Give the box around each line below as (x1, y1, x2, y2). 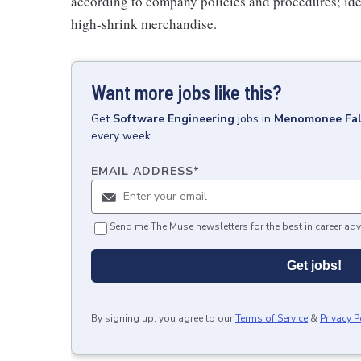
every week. (91, 127, 153, 143)
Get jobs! (287, 258, 342, 272)
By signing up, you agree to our (91, 311, 233, 325)
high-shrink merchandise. (71, 14, 217, 33)
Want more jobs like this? (91, 80, 281, 104)
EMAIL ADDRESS (91, 163, 193, 179)
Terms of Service (235, 311, 308, 325)
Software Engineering (113, 110, 234, 127)
